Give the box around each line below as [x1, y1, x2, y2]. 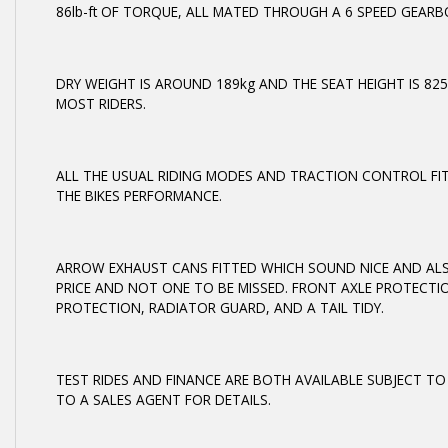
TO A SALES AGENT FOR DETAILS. [56, 390, 271, 409]
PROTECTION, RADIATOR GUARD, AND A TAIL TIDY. [56, 298, 384, 317]
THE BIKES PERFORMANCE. [56, 186, 222, 205]
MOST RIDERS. [56, 94, 146, 113]
